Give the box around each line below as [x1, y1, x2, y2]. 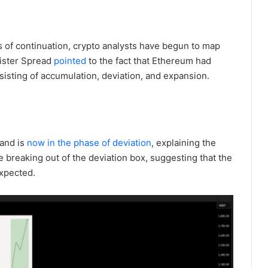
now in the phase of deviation [27, 136, 151, 148]
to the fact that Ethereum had [86, 54, 211, 66]
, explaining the [151, 136, 216, 148]
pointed [54, 54, 86, 66]
